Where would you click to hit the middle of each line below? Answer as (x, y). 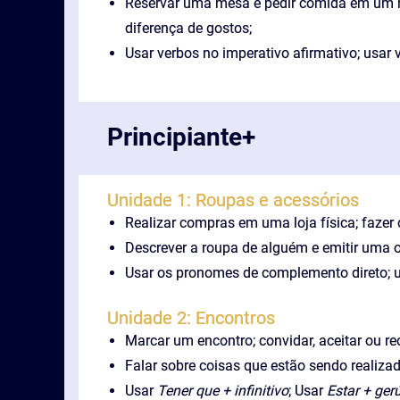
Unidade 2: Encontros (191, 318)
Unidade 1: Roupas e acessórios (233, 200)
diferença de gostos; (188, 28)
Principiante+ (181, 137)
